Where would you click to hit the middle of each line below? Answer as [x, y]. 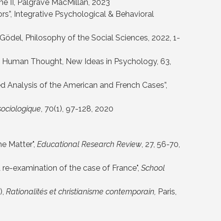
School [153, 168]
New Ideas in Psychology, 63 [118, 62]
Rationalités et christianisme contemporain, [81, 192]
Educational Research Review [89, 145]
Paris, [166, 192]
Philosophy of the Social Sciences [87, 38]
